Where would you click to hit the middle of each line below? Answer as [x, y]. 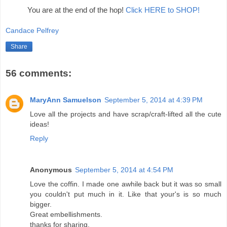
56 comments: [39, 73]
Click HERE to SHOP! [163, 10]
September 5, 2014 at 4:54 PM [124, 169]
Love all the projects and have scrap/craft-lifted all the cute [126, 114]
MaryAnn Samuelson [66, 100]
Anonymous [51, 169]
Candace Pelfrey [32, 31]
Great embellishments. [66, 214]
